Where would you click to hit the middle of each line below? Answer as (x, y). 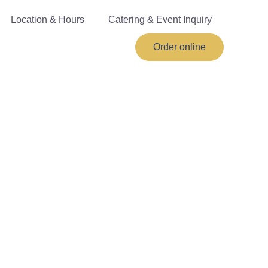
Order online (179, 47)
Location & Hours (47, 19)
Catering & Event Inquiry (160, 19)
